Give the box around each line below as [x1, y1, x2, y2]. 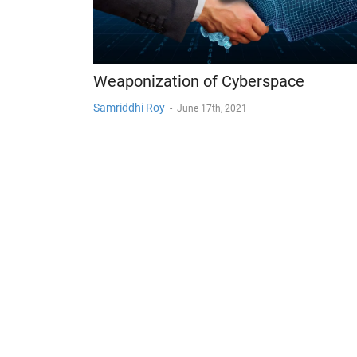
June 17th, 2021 [177, 103, 247, 115]
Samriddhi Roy [93, 101, 165, 115]
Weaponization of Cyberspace [93, 72, 304, 92]
